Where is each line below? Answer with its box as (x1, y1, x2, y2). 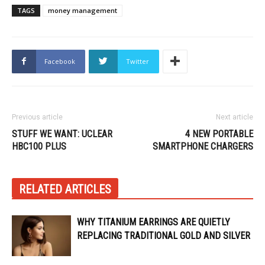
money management (48, 5, 117, 15)
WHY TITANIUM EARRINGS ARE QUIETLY (77, 216, 230, 228)
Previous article (12, 112, 63, 121)
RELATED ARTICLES (19, 182, 111, 196)
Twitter (126, 56, 149, 66)
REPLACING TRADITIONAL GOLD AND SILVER (77, 230, 250, 241)
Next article (216, 112, 253, 121)
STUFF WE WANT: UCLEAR (12, 128, 112, 140)
